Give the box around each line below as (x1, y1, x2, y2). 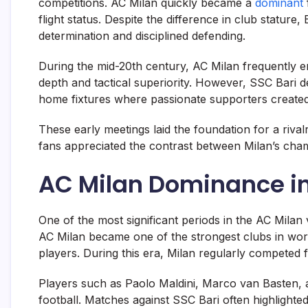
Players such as (38, 276, 125, 291)
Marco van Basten (202, 276, 298, 291)
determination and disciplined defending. (38, 29, 245, 43)
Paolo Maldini (125, 276, 195, 291)
